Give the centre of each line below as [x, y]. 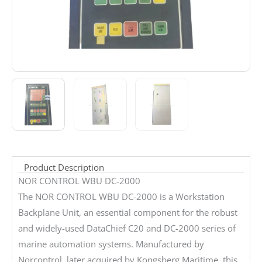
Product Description [64, 168]
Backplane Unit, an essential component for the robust [128, 213]
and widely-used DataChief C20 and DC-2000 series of [127, 228]
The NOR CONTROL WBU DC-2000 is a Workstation [121, 197]
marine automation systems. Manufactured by [111, 244]
